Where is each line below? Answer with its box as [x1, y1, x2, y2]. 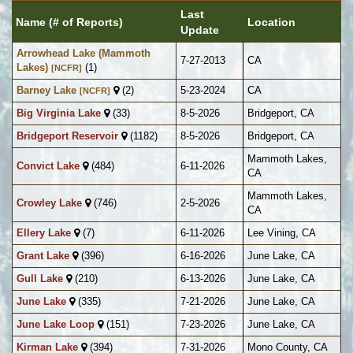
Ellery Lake [17, 227, 71, 240]
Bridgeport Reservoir [17, 130, 118, 143]
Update [180, 24, 219, 37]
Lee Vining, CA [247, 227, 316, 240]
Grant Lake [17, 250, 69, 262]
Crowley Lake [17, 197, 82, 210]
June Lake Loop [17, 318, 95, 331]
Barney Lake [17, 84, 76, 97]
